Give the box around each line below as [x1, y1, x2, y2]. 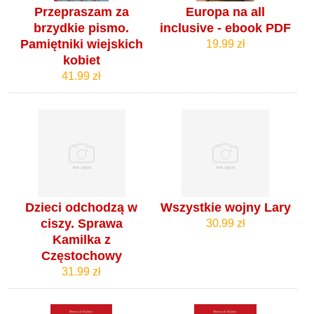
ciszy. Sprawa [40, 216, 123, 231]
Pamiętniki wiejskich [20, 36, 143, 51]
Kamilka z [52, 232, 111, 247]
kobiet [62, 53, 100, 67]
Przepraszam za [34, 4, 129, 19]
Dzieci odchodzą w [25, 200, 138, 214]
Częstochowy [41, 248, 122, 263]
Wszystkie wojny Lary [160, 200, 291, 214]
